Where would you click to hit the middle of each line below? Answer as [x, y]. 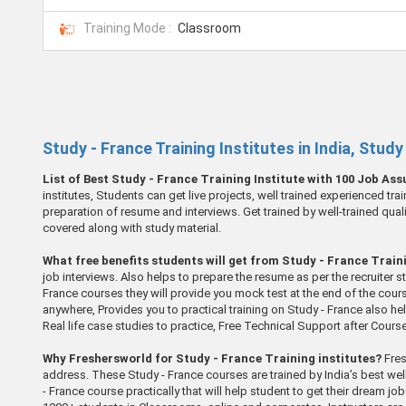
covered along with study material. [132, 227]
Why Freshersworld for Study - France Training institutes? [212, 358]
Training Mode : [127, 29]
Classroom [209, 29]
